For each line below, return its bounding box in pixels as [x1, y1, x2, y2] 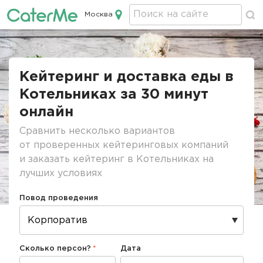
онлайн [19, 106, 73, 119]
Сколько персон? [19, 245, 92, 252]
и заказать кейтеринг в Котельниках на [19, 155, 214, 164]
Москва [85, 11, 113, 18]
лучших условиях [19, 169, 102, 178]
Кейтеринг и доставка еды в [19, 70, 234, 83]
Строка [9, 46, 44, 55]
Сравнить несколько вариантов [19, 127, 175, 136]
